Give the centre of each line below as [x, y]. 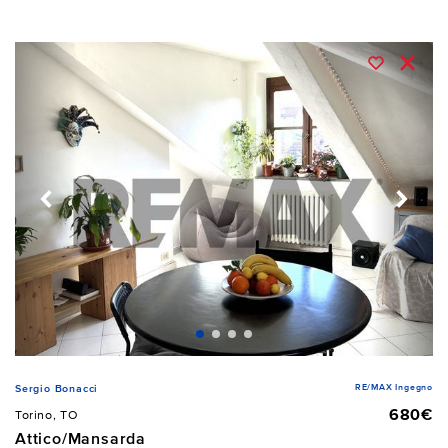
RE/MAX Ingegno [393, 388]
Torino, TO [47, 415]
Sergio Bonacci [57, 389]
